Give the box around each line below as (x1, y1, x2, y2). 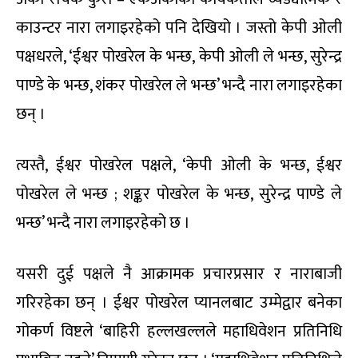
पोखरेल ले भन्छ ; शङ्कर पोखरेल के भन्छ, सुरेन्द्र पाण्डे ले (16, 180, 342, 208)
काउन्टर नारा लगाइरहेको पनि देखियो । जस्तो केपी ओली (16, 14, 342, 42)
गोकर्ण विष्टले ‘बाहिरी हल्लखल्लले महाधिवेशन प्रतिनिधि (16, 317, 342, 345)
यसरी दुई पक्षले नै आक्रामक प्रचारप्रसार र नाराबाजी (16, 260, 342, 288)
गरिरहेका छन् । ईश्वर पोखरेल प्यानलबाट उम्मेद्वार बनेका (16, 288, 342, 316)
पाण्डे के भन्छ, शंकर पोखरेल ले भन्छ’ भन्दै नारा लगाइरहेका (16, 71, 342, 99)
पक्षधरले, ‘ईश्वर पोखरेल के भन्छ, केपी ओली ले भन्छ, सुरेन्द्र (16, 42, 342, 70)
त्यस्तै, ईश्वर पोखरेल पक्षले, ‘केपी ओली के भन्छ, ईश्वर (16, 151, 342, 179)
